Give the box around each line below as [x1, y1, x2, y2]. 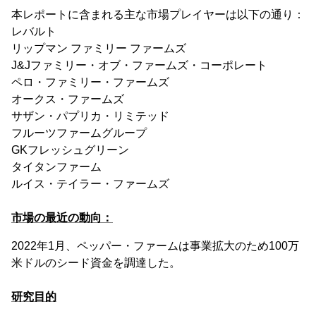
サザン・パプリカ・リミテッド [11, 110, 169, 122]
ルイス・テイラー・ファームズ [11, 178, 169, 190]
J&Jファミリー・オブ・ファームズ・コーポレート [11, 59, 267, 71]
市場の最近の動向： [11, 212, 113, 224]
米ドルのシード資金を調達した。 [11, 257, 181, 269]
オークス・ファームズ [11, 93, 124, 105]
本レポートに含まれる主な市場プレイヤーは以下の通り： [11, 8, 305, 20]
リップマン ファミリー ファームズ [11, 42, 186, 54]
